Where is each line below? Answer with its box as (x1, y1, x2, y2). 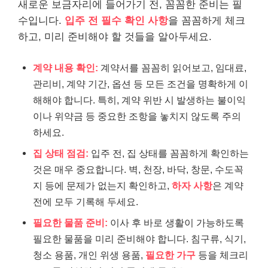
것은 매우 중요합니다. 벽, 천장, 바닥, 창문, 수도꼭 (33, 164, 243, 175)
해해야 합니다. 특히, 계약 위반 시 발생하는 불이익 (33, 95, 246, 106)
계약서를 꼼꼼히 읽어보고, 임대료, (98, 62, 246, 74)
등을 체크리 (196, 249, 248, 261)
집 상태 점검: (33, 148, 89, 159)
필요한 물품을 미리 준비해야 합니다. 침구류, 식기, (33, 233, 246, 245)
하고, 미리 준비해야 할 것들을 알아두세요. (18, 31, 212, 42)
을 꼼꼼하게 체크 (168, 14, 245, 26)
